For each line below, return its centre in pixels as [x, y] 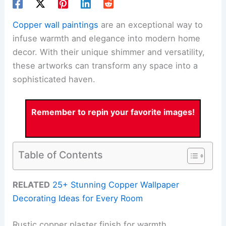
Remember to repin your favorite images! [113, 112]
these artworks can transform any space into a [105, 65]
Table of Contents [61, 155]
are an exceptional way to [151, 24]
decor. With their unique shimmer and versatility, [109, 52]
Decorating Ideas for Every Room [78, 198]
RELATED [32, 184]
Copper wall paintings [56, 24]
